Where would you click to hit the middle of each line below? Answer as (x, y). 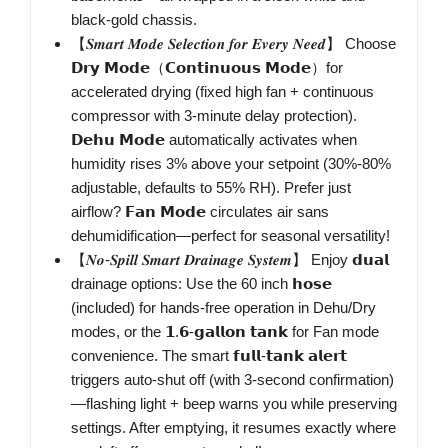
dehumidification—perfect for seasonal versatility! (230, 236)
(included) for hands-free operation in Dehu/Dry (223, 308)
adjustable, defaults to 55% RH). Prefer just (211, 188)
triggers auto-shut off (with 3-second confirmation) (232, 380)
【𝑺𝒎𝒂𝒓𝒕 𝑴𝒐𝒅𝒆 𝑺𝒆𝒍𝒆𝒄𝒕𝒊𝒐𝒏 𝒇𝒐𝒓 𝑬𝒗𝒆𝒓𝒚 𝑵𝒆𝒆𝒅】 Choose (233, 44)
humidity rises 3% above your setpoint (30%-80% (231, 164)
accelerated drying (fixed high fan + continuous (222, 92)
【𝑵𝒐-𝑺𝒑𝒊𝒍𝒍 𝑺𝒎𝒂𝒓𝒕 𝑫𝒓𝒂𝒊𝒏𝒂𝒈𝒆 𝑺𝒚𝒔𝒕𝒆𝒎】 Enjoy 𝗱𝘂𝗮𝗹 (230, 260)
